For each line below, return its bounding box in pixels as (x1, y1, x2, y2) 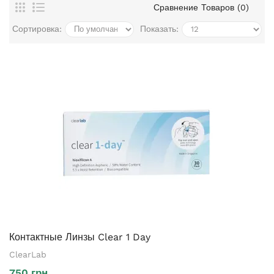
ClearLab (9, 249, 46, 259)
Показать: (140, 23, 179, 34)
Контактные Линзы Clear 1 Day (9, 231, 150, 243)
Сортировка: (12, 23, 62, 34)
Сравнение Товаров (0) (153, 2, 249, 12)
